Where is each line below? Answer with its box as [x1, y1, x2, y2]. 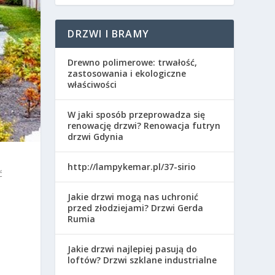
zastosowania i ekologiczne [68, 67, 187, 79]
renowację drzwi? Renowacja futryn [68, 119, 221, 131]
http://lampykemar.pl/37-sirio [68, 160, 196, 172]
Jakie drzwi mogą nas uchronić [68, 190, 199, 203]
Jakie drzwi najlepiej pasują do [68, 242, 198, 255]
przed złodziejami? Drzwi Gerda [68, 201, 204, 214]
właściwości [68, 78, 117, 90]
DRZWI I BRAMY [68, 26, 149, 41]
